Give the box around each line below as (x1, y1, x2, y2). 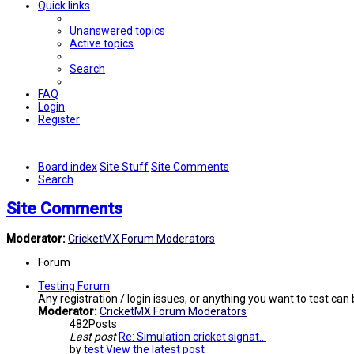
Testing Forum (38, 279, 110, 292)
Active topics (70, 37, 134, 50)
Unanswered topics (70, 24, 165, 37)
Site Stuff (100, 160, 149, 173)
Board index (38, 160, 97, 173)
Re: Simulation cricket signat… (119, 330, 266, 343)
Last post (70, 330, 116, 343)
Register (38, 113, 80, 126)
